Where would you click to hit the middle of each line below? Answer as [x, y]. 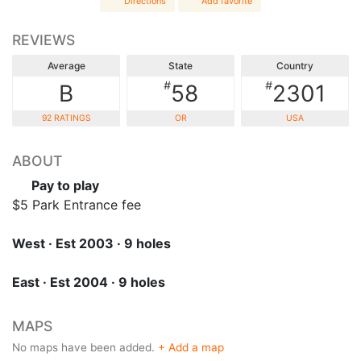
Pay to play [64, 185]
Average [66, 65]
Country [295, 65]
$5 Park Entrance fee [77, 204]
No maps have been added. [85, 347]
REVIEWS [44, 39]
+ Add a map [191, 347]
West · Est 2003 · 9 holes [91, 243]
